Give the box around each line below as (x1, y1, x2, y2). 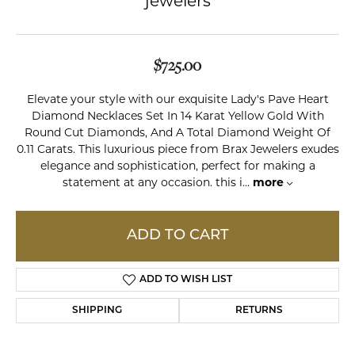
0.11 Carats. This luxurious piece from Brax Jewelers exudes (16, 144, 339, 156)
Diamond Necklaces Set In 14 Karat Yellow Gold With (31, 111, 324, 123)
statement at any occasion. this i (63, 177, 242, 189)
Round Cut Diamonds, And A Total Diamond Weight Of (25, 128, 330, 139)
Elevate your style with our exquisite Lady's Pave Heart (26, 94, 329, 106)
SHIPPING (72, 306, 123, 315)
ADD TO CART (126, 228, 229, 243)
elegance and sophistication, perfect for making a (40, 161, 315, 173)
